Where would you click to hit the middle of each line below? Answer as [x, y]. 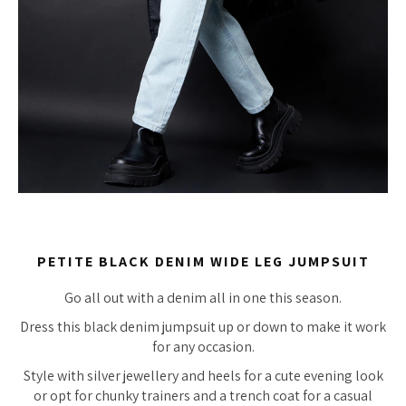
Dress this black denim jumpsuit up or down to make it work [203, 327]
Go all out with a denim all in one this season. [203, 298]
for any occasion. [203, 347]
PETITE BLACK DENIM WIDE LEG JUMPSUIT [203, 261]
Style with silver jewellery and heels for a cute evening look [203, 376]
